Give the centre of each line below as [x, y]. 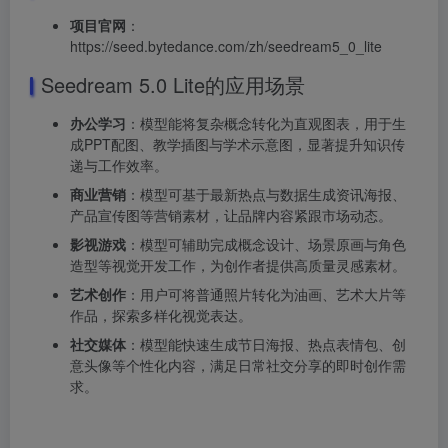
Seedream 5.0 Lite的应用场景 [173, 84]
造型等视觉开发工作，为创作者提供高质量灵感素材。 [238, 264]
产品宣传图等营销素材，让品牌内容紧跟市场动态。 [231, 214]
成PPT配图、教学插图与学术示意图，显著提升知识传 [237, 143]
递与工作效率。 [119, 164]
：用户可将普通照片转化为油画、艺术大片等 [266, 293]
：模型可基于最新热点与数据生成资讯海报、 [266, 193]
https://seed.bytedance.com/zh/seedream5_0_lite [226, 45]
